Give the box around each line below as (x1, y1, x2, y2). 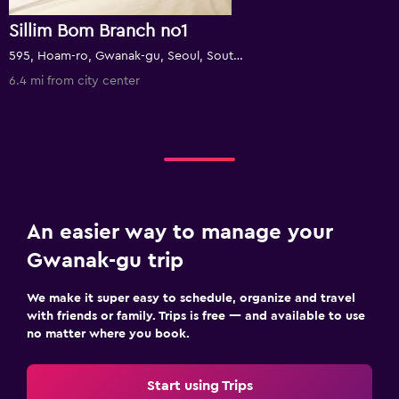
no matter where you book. (27, 328, 190, 340)
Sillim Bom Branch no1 (9, 22, 188, 40)
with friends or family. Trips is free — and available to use (27, 310, 365, 322)
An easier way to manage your (27, 222, 333, 243)
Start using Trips (146, 379, 253, 393)
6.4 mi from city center (9, 75, 140, 87)
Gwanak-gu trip (27, 250, 183, 272)
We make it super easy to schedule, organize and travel (27, 292, 355, 305)
